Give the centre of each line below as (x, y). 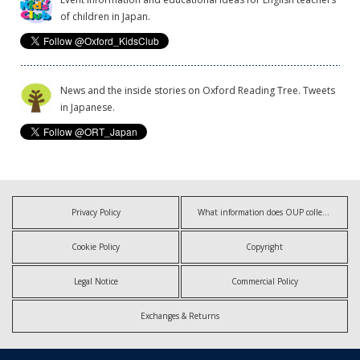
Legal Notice (96, 281)
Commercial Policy (264, 281)
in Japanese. (88, 107)
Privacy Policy (96, 212)
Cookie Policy (96, 246)
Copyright (264, 246)
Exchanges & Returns (180, 315)
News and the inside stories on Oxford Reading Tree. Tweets (198, 90)
